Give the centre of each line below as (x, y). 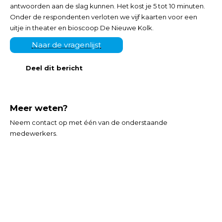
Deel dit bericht (54, 68)
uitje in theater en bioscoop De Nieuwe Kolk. (82, 28)
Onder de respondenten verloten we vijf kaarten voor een (104, 17)
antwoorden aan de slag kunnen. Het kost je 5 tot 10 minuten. (108, 6)
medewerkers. (34, 134)
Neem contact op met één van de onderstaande (89, 123)
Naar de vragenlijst (66, 45)
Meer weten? (39, 108)
